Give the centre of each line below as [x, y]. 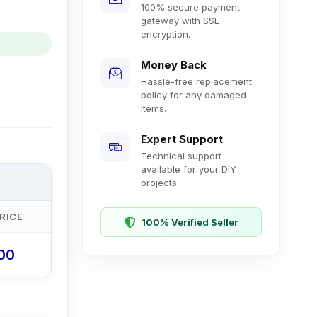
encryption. [166, 34]
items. [154, 108]
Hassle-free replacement [196, 81]
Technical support [181, 155]
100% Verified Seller [190, 222]
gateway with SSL [180, 20]
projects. [160, 182]
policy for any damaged [194, 94]
